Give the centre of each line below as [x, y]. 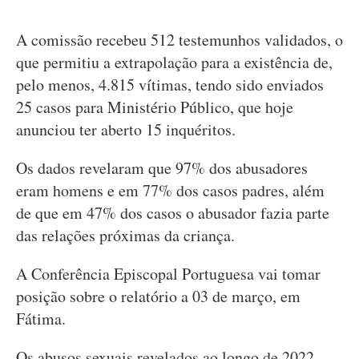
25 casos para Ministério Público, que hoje [155, 107]
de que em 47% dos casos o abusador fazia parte [173, 213]
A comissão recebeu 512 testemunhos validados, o [179, 40]
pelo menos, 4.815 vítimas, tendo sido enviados [170, 85]
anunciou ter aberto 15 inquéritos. [126, 129]
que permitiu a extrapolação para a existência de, [174, 62]
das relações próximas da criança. [125, 235]
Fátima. [41, 319]
